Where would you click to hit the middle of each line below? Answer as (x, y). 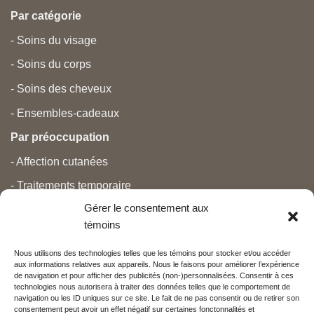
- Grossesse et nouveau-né (77, 259)
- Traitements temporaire (71, 186)
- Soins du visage (54, 40)
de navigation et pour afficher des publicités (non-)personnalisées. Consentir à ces (154, 276)
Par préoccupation (60, 137)
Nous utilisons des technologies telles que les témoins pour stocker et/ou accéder (152, 253)
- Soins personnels (57, 234)
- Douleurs (36, 210)
